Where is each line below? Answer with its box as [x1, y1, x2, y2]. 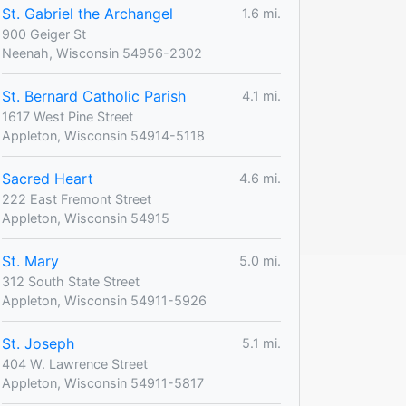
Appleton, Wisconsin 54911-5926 [2, 292, 207, 308]
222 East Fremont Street [2, 190, 151, 207]
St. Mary [2, 251, 59, 270]
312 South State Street [2, 273, 140, 289]
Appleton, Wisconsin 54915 [2, 209, 169, 226]
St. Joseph [2, 333, 74, 353]
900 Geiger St [2, 25, 86, 42]
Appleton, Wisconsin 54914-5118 [2, 127, 205, 143]
